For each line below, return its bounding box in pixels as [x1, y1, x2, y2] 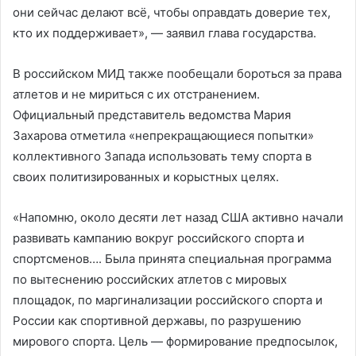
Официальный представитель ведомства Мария [13, 106, 291, 122]
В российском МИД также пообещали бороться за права [13, 65, 342, 81]
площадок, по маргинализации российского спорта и [13, 292, 323, 308]
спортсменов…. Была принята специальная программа [13, 250, 331, 266]
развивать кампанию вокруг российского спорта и [13, 230, 304, 246]
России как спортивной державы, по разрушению [13, 312, 301, 328]
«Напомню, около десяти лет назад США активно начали [13, 209, 343, 225]
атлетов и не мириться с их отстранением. [13, 86, 260, 102]
